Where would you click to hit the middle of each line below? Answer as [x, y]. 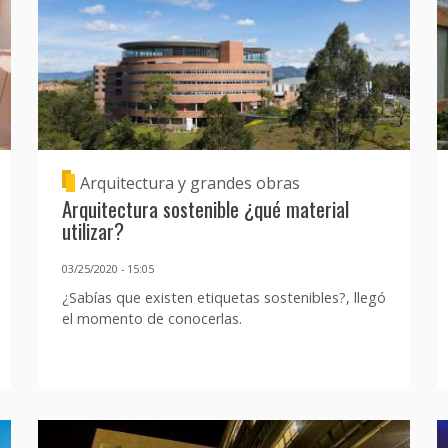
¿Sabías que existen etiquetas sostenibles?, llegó [223, 297]
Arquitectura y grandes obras [189, 183]
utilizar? [92, 231]
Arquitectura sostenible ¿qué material [205, 209]
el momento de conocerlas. [151, 318]
